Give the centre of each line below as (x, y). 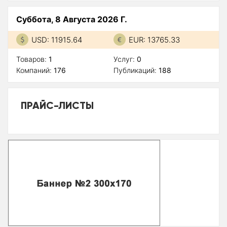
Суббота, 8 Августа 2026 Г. (72, 19)
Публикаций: (136, 70)
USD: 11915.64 (57, 40)
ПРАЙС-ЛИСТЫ (57, 105)
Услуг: (125, 59)
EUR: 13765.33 (154, 40)
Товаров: (32, 59)
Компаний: (35, 70)
